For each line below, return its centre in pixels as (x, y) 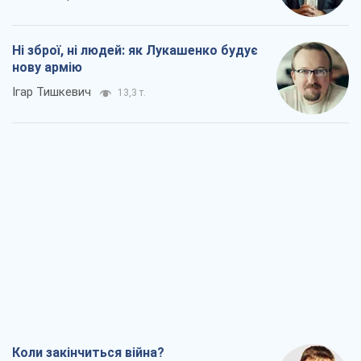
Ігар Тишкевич (52, 92)
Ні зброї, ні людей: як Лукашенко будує (135, 51)
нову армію (47, 68)
